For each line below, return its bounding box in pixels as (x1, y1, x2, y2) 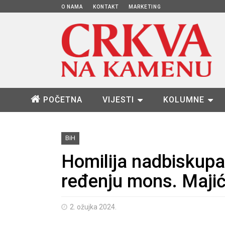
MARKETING (129, 4, 161, 10)
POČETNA (43, 95, 82, 104)
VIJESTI (102, 95, 134, 104)
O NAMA (61, 4, 83, 10)
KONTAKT (93, 4, 119, 10)
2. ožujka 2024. (70, 203, 117, 211)
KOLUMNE (163, 95, 204, 104)
